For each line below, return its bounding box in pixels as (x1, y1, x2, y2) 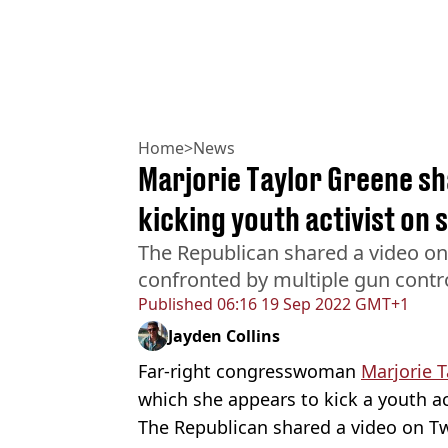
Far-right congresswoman (138, 358, 361, 383)
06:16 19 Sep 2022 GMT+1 (213, 292, 409, 315)
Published (138, 292, 213, 315)
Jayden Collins (168, 324, 280, 347)
